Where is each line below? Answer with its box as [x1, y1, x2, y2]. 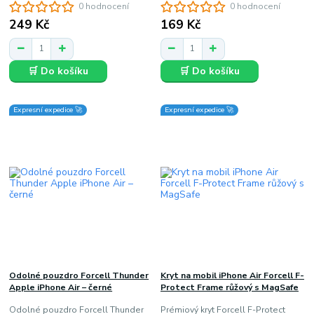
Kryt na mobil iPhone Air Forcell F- [160, 269, 304, 281]
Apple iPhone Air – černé [9, 281, 113, 293]
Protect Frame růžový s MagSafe [160, 281, 299, 293]
